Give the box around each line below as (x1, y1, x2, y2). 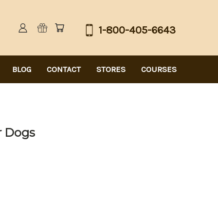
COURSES (141, 64, 177, 74)
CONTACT (47, 64, 81, 74)
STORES (96, 64, 126, 74)
